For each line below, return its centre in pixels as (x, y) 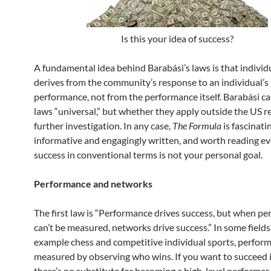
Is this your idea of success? (177, 38)
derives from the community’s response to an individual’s (151, 82)
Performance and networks (93, 184)
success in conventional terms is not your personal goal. (148, 155)
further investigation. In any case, (103, 126)
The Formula (198, 126)
